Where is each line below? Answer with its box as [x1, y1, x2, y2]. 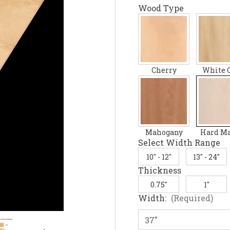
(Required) [170, 193, 213, 204]
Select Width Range [138, 137, 220, 148]
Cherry [151, 65, 177, 75]
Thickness [138, 165, 181, 176]
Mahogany [145, 127, 183, 138]
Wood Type [138, 3, 184, 14]
